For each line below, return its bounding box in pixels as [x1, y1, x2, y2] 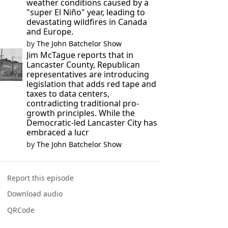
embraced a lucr [26, 127, 89, 138]
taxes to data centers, [26, 88, 109, 99]
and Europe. [26, 26, 73, 37]
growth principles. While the [26, 107, 135, 119]
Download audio [7, 189, 63, 199]
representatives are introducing [26, 69, 149, 80]
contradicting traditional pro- [26, 98, 139, 109]
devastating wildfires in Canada [26, 16, 147, 27]
